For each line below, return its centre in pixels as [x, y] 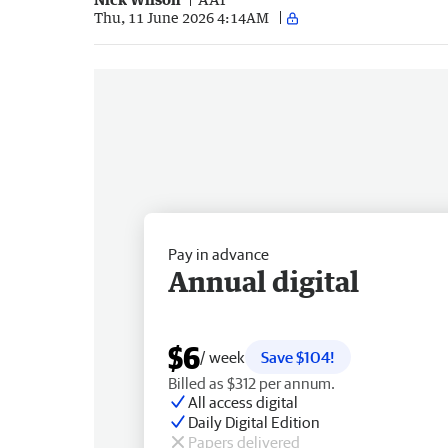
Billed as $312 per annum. [251, 382]
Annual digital [263, 280]
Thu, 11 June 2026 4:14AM [181, 18]
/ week [222, 356]
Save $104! [298, 356]
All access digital [243, 401]
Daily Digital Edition [254, 421]
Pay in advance [218, 253]
